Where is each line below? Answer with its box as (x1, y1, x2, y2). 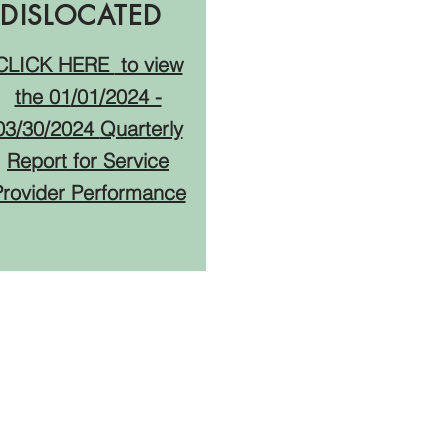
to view (114, 52, 183, 77)
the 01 (14, 84, 71, 109)
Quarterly (99, 116, 183, 141)
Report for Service (7, 148, 169, 173)
